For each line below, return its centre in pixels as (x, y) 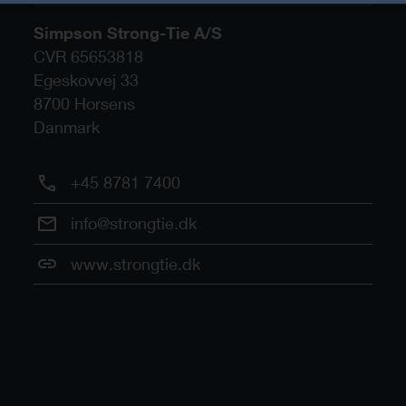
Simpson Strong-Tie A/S (127, 34)
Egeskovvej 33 (86, 81)
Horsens (104, 104)
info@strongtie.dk (134, 223)
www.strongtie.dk (136, 264)
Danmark (66, 128)
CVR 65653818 (88, 57)
